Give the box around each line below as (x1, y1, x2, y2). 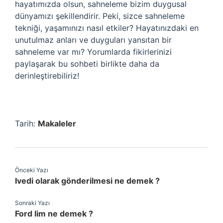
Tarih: (15, 118, 38, 128)
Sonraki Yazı (15, 199, 50, 207)
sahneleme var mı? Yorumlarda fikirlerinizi (15, 47, 172, 57)
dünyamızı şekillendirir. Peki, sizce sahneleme (15, 11, 185, 21)
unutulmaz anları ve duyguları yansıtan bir (15, 35, 172, 45)
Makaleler (38, 118, 76, 128)
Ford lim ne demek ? (15, 209, 93, 219)
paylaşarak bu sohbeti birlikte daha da (15, 59, 159, 69)
